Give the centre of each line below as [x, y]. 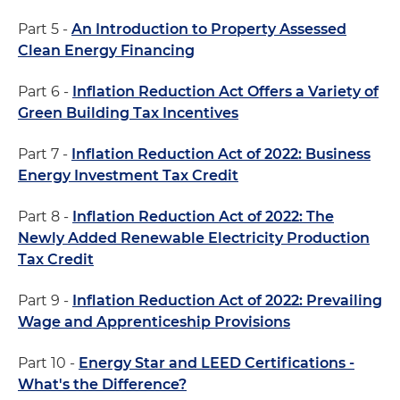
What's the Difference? [102, 384]
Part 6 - [45, 91]
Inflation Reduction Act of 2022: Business [221, 154]
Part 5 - [45, 29]
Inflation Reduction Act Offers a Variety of [225, 91]
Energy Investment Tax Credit [128, 175]
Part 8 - [45, 216]
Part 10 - [48, 362]
